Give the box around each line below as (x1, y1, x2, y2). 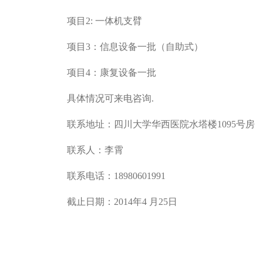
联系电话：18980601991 (67, 171, 166, 181)
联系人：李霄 (67, 145, 123, 155)
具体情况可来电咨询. (67, 93, 154, 103)
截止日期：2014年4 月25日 (67, 197, 177, 207)
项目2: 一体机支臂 (67, 16, 142, 26)
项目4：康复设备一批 (67, 68, 156, 77)
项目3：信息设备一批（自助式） (67, 42, 203, 52)
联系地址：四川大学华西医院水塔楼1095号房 (67, 119, 255, 129)
